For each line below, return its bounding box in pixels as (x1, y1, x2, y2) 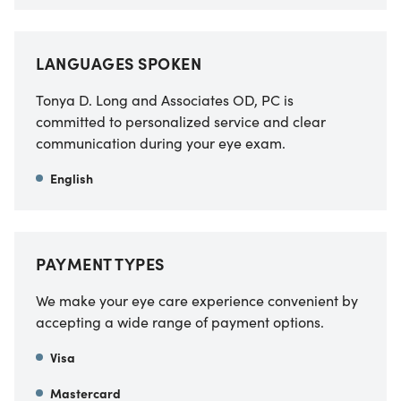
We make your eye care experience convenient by (36, 289, 358, 310)
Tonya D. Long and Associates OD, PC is (36, 89, 294, 109)
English (50, 168, 93, 187)
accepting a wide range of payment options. (36, 311, 324, 331)
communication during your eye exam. (36, 132, 286, 152)
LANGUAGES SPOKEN (36, 51, 201, 74)
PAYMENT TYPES (36, 252, 165, 275)
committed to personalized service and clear (36, 110, 326, 131)
